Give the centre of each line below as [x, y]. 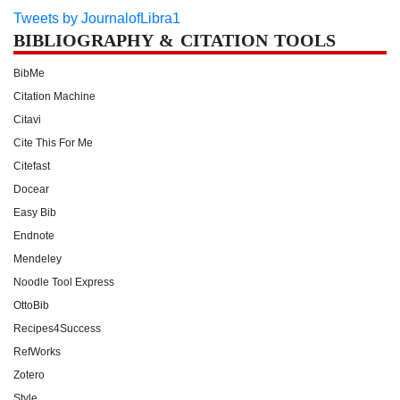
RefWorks [37, 351]
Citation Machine [54, 96]
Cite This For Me [53, 142]
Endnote [34, 235]
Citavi [27, 119]
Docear [31, 189]
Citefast [32, 166]
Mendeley [37, 258]
